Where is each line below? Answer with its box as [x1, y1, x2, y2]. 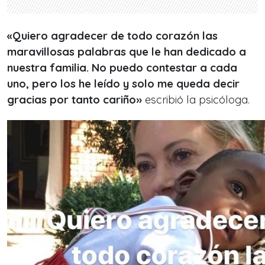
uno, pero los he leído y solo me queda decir [7, 77, 240, 91]
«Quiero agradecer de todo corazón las [7, 29, 218, 43]
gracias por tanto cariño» [7, 93, 142, 107]
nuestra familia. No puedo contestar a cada [7, 61, 237, 75]
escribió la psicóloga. [142, 93, 250, 107]
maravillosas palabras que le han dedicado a [7, 45, 246, 59]
